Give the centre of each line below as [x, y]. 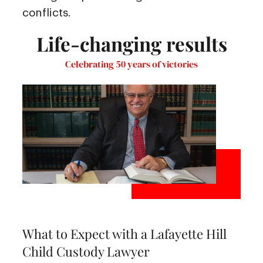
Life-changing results [131, 44]
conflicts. [47, 12]
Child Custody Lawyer [86, 252]
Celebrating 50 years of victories [131, 64]
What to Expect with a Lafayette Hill [124, 234]
